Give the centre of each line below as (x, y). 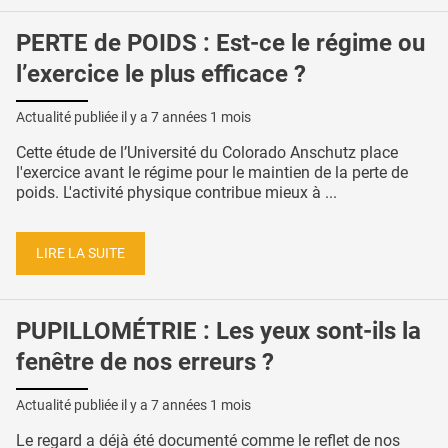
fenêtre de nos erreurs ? (145, 362)
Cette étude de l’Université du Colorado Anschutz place (207, 152)
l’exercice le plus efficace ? (161, 74)
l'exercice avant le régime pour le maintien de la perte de (212, 172)
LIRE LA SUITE (80, 253)
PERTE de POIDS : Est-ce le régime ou (220, 43)
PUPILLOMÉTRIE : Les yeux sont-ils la (218, 331)
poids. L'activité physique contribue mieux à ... (176, 192)
